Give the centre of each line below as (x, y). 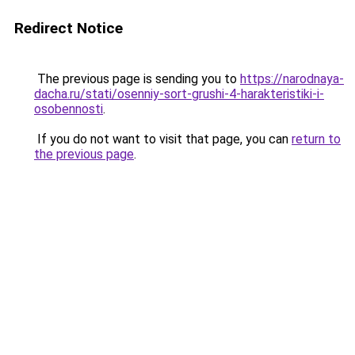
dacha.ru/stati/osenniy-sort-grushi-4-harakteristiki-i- (179, 94)
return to (316, 139)
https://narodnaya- (292, 79)
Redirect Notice (69, 28)
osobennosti (69, 109)
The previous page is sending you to (137, 79)
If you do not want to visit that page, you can (163, 139)
